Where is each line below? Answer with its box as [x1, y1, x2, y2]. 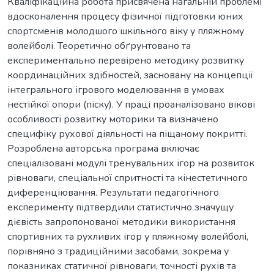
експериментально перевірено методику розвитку [7, 53, 244, 67]
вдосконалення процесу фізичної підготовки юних [7, 9, 243, 23]
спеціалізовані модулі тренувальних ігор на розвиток [7, 156, 254, 170]
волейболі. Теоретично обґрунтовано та [7, 39, 191, 53]
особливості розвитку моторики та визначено [7, 112, 218, 126]
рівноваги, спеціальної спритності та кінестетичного [7, 171, 248, 185]
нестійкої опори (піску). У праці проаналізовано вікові [7, 97, 255, 111]
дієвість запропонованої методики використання [7, 215, 235, 229]
